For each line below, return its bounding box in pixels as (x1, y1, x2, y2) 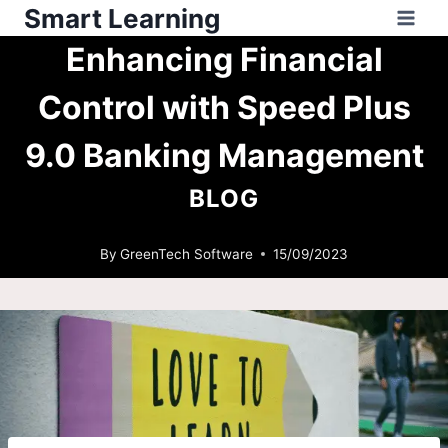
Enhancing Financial (65, 40, 383, 79)
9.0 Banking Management (24, 136, 424, 175)
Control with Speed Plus (37, 88, 411, 127)
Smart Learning (24, 2, 220, 34)
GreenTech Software (120, 245, 254, 262)
